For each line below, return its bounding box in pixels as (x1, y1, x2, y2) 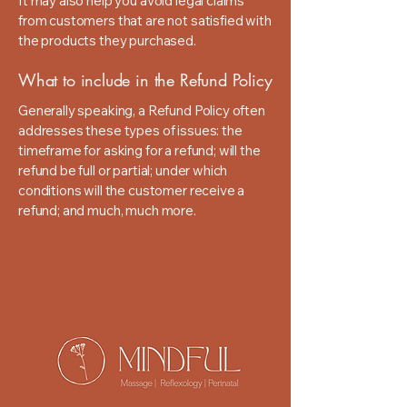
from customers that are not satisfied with (18, 12, 272, 29)
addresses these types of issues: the (18, 122, 243, 139)
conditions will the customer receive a (18, 182, 245, 199)
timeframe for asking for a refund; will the (18, 142, 261, 159)
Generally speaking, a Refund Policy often (18, 102, 265, 119)
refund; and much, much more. (18, 202, 196, 219)
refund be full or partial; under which (18, 162, 228, 179)
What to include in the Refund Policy (18, 69, 273, 91)
